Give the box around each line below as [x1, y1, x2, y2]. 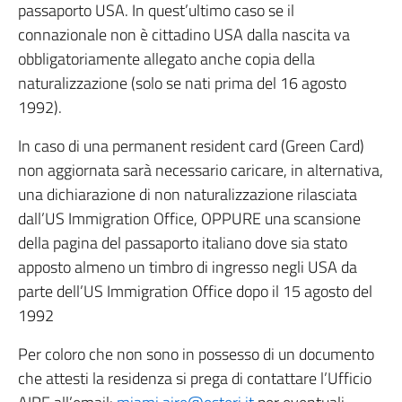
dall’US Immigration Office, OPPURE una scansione [18, 206, 361, 231]
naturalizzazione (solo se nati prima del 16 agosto [18, 71, 346, 95]
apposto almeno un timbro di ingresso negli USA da [18, 255, 357, 279]
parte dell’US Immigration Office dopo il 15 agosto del [18, 279, 372, 303]
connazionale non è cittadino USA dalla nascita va [18, 22, 350, 47]
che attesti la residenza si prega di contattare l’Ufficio [18, 366, 371, 390]
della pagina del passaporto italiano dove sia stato [18, 231, 347, 255]
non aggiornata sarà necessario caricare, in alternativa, [18, 158, 383, 182]
